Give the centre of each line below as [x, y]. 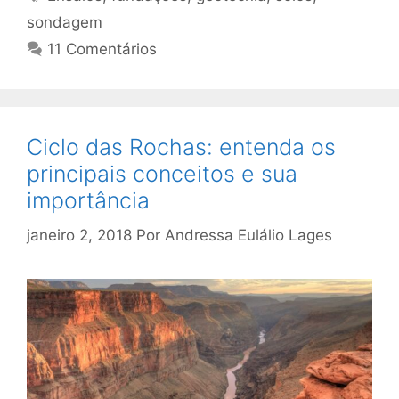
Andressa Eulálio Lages [248, 235]
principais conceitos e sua [162, 174]
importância [88, 201]
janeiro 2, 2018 [79, 235]
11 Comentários [102, 49]
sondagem [65, 23]
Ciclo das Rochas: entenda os [181, 147]
